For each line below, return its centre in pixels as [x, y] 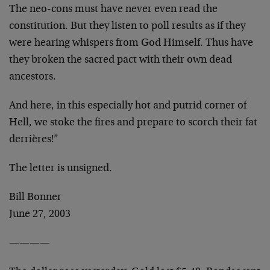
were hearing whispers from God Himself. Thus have [131, 43]
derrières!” [34, 140]
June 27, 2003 [40, 215]
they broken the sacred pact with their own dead [121, 60]
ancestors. [33, 77]
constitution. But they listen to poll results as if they [127, 27]
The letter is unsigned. [61, 169]
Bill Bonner [35, 198]
